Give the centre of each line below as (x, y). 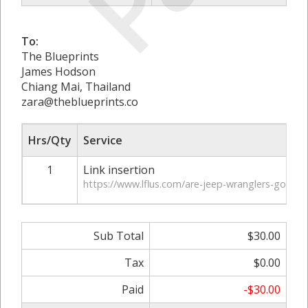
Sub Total (119, 235)
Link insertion (119, 169)
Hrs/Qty (50, 140)
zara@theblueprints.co (80, 101)
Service (103, 140)
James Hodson (58, 71)
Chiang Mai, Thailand (76, 86)
